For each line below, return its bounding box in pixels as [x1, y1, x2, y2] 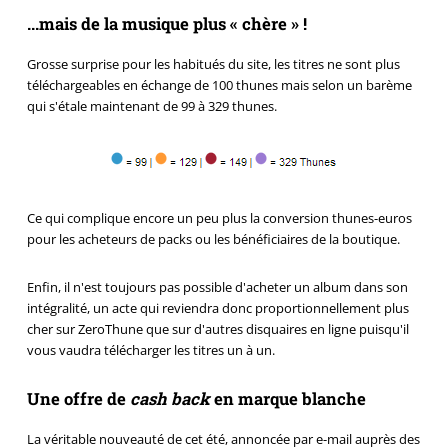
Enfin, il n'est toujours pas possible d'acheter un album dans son [26, 277, 408, 296]
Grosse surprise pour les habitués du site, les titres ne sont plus [26, 54, 400, 73]
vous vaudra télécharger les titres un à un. [26, 340, 275, 359]
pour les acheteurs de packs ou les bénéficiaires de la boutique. [26, 230, 400, 249]
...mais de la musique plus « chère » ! [26, 13, 307, 36]
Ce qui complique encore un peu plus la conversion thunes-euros [26, 209, 412, 228]
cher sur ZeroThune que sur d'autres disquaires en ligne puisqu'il [26, 319, 409, 338]
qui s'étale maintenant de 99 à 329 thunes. [26, 96, 277, 115]
